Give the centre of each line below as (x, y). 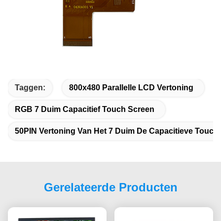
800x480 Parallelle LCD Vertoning (131, 88)
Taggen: (30, 88)
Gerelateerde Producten (110, 187)
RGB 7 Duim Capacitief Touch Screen (85, 109)
